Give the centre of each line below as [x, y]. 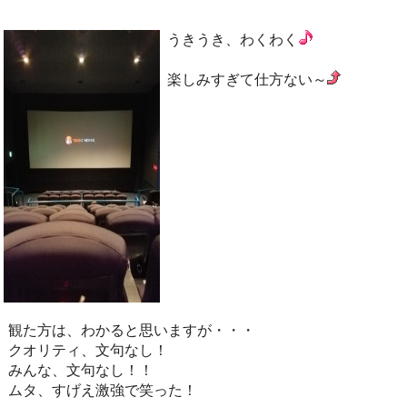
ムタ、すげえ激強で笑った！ [102, 390]
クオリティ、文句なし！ [88, 350]
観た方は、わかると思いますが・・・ [131, 330]
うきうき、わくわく [233, 40]
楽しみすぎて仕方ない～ [248, 79]
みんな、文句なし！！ [80, 370]
